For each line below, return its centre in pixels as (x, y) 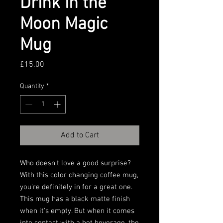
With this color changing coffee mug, (79, 175)
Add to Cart (80, 135)
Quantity (32, 86)
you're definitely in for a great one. (76, 187)
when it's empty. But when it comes (77, 211)
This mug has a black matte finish (75, 199)
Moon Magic (64, 24)
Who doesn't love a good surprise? (75, 163)
